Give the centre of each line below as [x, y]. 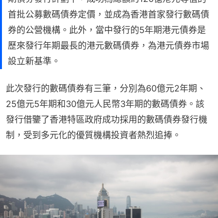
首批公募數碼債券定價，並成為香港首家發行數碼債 [109, 14]
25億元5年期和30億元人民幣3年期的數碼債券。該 [105, 104]
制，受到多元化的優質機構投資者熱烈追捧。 [93, 135]
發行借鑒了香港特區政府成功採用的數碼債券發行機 [107, 119]
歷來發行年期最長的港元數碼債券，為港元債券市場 [109, 45]
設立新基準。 [34, 61]
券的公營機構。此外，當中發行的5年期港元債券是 [107, 30]
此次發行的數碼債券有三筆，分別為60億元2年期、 [106, 88]
